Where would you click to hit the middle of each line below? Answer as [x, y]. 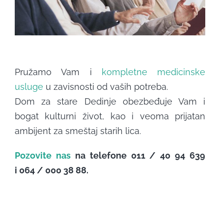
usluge [29, 87]
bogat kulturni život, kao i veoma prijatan [110, 116]
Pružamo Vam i [58, 72]
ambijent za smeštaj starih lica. [78, 131]
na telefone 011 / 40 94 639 [138, 156]
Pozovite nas [42, 156]
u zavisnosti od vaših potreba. [105, 87]
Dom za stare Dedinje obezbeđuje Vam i [110, 102]
